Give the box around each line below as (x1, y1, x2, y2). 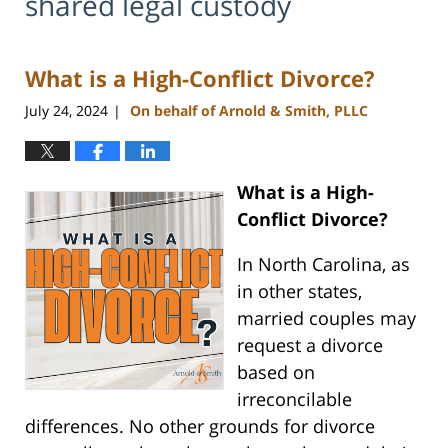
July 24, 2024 (25, 100, 108, 120)
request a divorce (236, 332, 383, 357)
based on (236, 359, 315, 384)
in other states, (236, 278, 362, 303)
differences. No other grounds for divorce (25, 413, 375, 438)
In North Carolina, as (236, 251, 410, 276)
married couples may (236, 305, 416, 330)
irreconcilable (236, 386, 352, 411)
